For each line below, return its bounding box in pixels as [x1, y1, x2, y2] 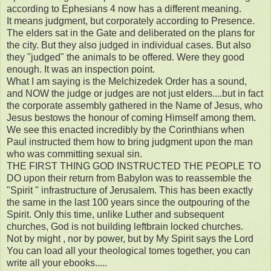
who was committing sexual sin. [7, 149, 142, 160]
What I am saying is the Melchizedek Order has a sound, [7, 76, 247, 87]
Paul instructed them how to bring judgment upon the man [7, 137, 253, 148]
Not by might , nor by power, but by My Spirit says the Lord [7, 233, 253, 244]
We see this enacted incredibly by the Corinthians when [7, 125, 244, 135]
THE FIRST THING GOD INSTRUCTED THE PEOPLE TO [7, 161, 261, 172]
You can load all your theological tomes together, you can [7, 246, 250, 256]
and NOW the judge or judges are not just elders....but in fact [7, 88, 263, 99]
